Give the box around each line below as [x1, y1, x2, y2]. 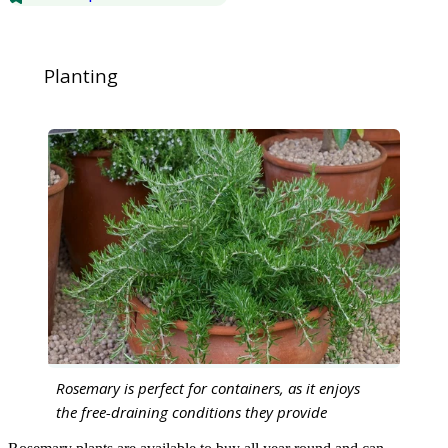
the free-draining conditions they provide [56, 401, 327, 422]
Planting [44, 62, 118, 89]
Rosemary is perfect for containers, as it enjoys [56, 377, 360, 398]
